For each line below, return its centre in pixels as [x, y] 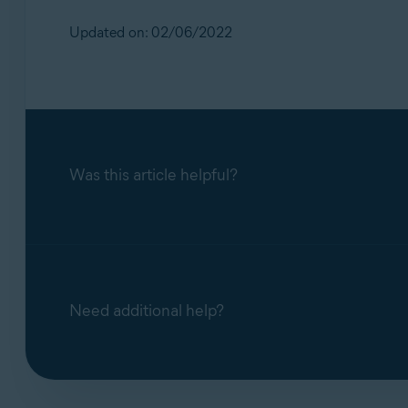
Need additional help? [146, 310]
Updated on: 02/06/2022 [150, 32]
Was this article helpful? [153, 174]
